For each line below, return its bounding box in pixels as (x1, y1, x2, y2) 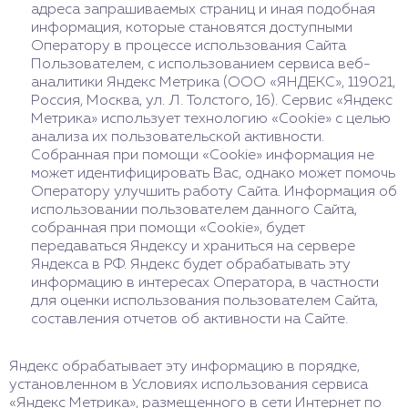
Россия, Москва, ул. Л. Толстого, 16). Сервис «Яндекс (31, 94, 393, 108)
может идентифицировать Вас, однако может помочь (31, 167, 395, 181)
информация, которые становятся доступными (31, 21, 352, 36)
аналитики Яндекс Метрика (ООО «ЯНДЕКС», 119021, (31, 76, 395, 90)
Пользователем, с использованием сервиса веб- (31, 57, 371, 72)
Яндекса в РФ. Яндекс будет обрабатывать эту (31, 258, 351, 272)
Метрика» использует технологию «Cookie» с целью (31, 112, 391, 127)
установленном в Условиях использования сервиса (9, 378, 368, 393)
